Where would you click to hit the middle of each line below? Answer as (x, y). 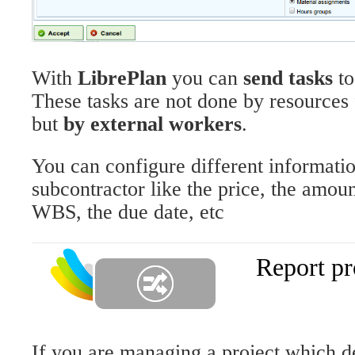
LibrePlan (122, 78)
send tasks (288, 78)
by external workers (153, 124)
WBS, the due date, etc (128, 212)
